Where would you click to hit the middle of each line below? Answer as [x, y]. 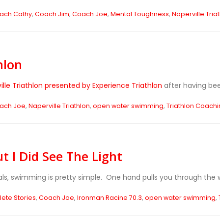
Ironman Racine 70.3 [109, 198]
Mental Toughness [139, 14]
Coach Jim [52, 14]
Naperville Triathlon [59, 106]
